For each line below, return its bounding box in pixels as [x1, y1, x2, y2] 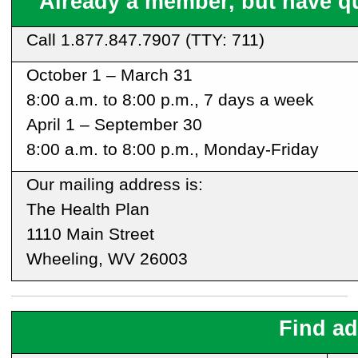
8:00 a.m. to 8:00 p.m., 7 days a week [26, 90, 314, 109]
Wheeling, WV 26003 [26, 249, 188, 268]
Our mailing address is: [26, 175, 203, 194]
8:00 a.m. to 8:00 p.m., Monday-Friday [26, 140, 319, 159]
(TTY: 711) [180, 30, 265, 50]
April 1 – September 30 [26, 115, 202, 134]
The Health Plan [26, 200, 149, 219]
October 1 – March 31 [26, 66, 193, 85]
